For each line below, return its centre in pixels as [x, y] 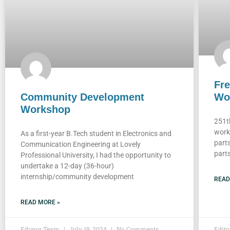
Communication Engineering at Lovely [81, 144]
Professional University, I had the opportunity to [96, 155]
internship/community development [77, 176]
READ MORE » [40, 202]
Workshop [45, 109]
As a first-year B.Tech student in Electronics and [96, 133]
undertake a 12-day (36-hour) [67, 166]
